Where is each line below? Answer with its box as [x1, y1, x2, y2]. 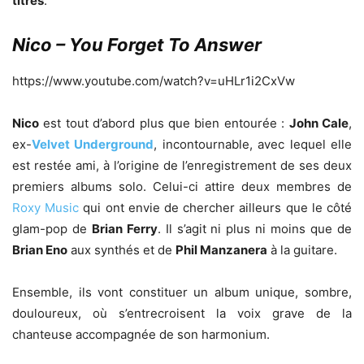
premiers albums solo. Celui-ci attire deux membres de [12, 178, 352, 194]
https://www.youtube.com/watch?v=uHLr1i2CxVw [12, 72, 295, 89]
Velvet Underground [32, 136, 154, 152]
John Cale [288, 115, 349, 131]
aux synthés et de [67, 241, 175, 258]
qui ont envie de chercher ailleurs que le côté [79, 199, 353, 215]
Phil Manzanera [175, 241, 267, 258]
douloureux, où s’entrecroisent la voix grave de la [12, 305, 352, 321]
